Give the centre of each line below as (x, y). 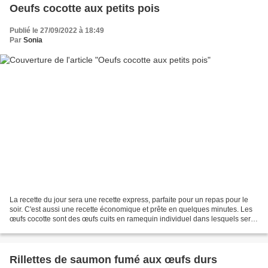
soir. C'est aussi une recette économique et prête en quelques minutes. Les (131, 210)
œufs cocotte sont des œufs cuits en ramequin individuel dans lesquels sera (132, 219)
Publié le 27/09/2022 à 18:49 (57, 30)
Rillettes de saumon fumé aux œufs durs (113, 260)
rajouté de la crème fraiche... (56, 229)
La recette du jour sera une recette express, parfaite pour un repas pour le (129, 200)
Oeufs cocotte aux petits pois (85, 8)
